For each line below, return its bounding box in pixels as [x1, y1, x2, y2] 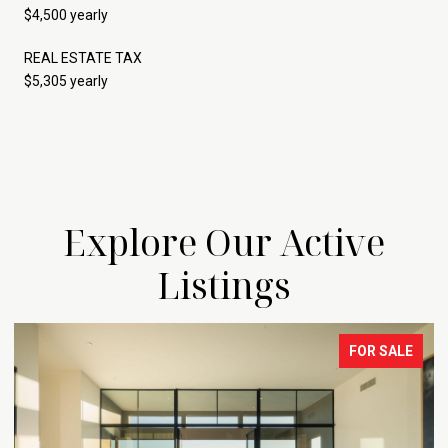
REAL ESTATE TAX [24, 49, 142, 66]
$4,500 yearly [24, 6, 108, 23]
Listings [157, 260, 291, 310]
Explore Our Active [63, 217, 385, 267]
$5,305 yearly [24, 72, 108, 89]
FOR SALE [349, 342, 413, 359]
